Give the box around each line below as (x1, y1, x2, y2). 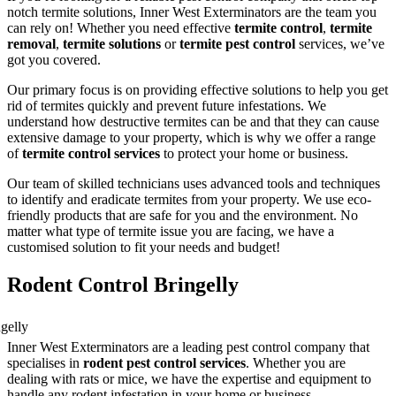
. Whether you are (246, 354, 346, 370)
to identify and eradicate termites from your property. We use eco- (7, 191, 371, 207)
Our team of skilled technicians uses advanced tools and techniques (7, 175, 380, 191)
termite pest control (179, 35, 295, 51)
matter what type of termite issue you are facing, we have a (7, 223, 334, 239)
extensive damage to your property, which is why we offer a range (7, 129, 376, 145)
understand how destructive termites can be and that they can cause (7, 113, 379, 129)
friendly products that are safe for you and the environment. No (7, 207, 358, 223)
